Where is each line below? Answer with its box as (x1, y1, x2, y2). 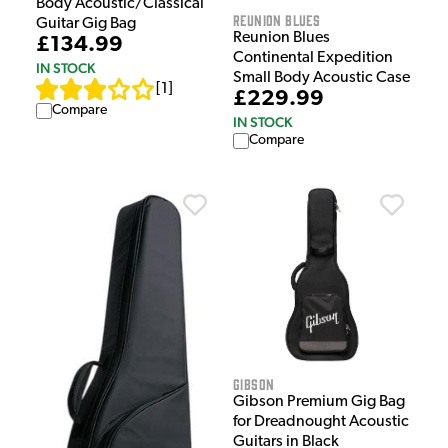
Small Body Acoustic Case (233, 70, 410, 87)
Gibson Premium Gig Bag (233, 394, 405, 411)
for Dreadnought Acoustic (233, 414, 409, 431)
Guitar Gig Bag (36, 16, 136, 33)
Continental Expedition (233, 50, 393, 67)
